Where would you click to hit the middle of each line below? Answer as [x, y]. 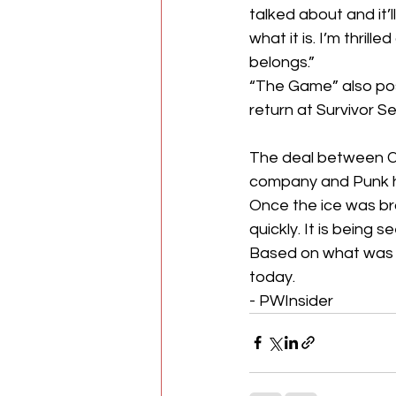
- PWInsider [291, 301]
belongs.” [282, 62]
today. [272, 277]
